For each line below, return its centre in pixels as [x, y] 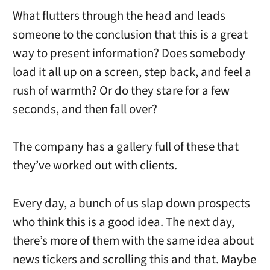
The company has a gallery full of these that [125, 147]
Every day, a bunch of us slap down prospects [131, 203]
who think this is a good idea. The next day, [123, 222]
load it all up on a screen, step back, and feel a [132, 72]
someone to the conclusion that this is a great [130, 34]
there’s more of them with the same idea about [133, 240]
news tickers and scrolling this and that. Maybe [134, 259]
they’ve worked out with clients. [95, 166]
